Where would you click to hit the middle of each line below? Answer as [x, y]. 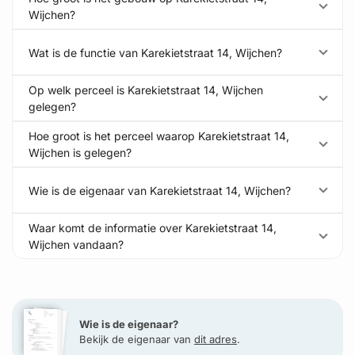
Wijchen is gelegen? [80, 153]
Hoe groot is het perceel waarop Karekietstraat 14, [159, 136]
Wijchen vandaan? [76, 244]
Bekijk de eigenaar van [137, 339]
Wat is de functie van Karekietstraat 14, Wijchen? [155, 52]
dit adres [216, 339]
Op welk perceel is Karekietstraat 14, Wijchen [146, 90]
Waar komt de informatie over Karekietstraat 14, [153, 228]
